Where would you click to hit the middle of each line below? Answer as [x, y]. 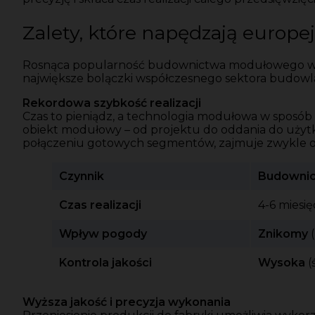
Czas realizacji [100, 205]
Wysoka [282, 263]
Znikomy [283, 234]
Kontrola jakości [105, 263]
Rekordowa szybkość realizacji [112, 103]
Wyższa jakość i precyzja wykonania [127, 302]
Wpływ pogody [103, 234]
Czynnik [82, 176]
